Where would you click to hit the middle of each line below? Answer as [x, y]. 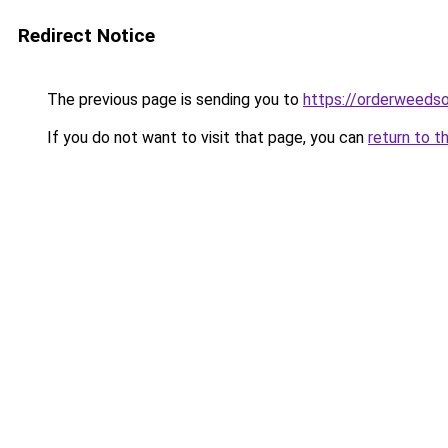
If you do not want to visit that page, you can [205, 137]
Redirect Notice [86, 35]
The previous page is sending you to [173, 99]
